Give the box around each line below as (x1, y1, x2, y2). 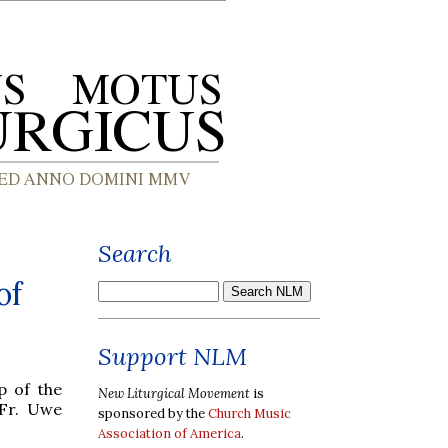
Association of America (98, 424, 241, 442)
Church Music (208, 404, 291, 422)
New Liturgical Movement (98, 384, 250, 402)
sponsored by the (98, 404, 208, 422)
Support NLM (98, 341, 247, 372)
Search (98, 238, 172, 269)
